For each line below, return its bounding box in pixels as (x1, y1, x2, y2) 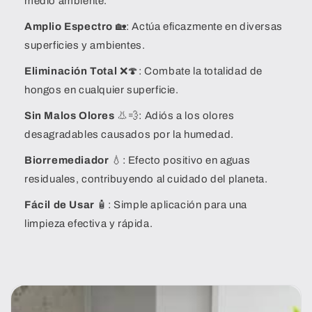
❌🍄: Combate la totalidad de (117, 65, 263, 77)
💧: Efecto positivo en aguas (109, 155, 251, 166)
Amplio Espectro (24, 21, 113, 33)
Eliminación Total (24, 65, 118, 77)
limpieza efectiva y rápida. (24, 218, 153, 230)
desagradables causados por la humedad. (24, 129, 234, 141)
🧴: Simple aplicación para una (94, 199, 247, 211)
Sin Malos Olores (24, 110, 115, 122)
